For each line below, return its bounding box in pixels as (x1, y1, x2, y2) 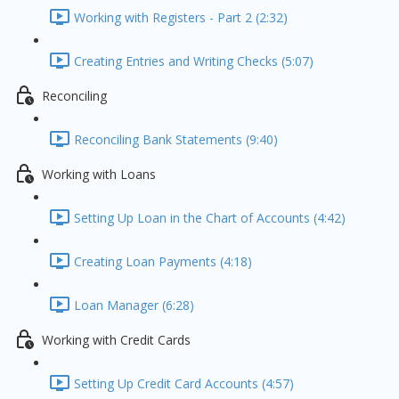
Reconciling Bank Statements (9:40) (74, 131, 278, 149)
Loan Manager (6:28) (74, 297, 194, 314)
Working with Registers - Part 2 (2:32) (74, 9, 288, 27)
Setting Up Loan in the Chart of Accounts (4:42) (74, 209, 346, 227)
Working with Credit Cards (42, 331, 191, 349)
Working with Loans (42, 166, 156, 183)
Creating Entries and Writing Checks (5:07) (74, 53, 313, 70)
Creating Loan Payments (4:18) (74, 253, 252, 271)
